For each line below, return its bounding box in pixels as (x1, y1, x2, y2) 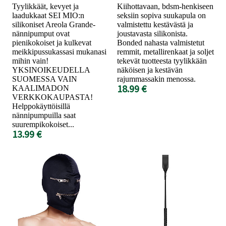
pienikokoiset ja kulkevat (12, 38, 91, 47)
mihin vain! (12, 56, 48, 65)
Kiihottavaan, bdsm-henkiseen (117, 2, 213, 11)
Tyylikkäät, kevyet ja (12, 2, 79, 11)
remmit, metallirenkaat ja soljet (117, 47, 214, 56)
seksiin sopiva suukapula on (117, 11, 206, 20)
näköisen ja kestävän (117, 65, 183, 74)
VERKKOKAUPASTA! (12, 92, 93, 101)
